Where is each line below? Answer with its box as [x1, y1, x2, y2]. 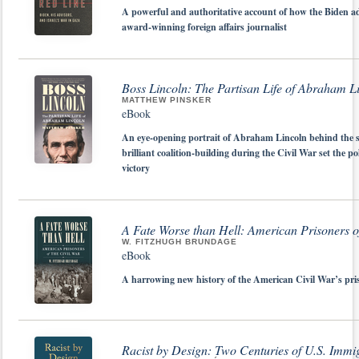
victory [122, 161, 150, 175]
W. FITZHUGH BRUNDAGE [122, 236, 237, 246]
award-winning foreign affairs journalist [122, 19, 287, 34]
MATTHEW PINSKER [122, 95, 212, 104]
